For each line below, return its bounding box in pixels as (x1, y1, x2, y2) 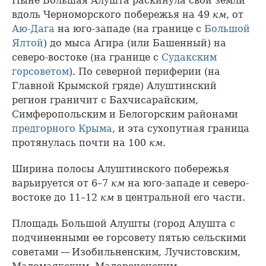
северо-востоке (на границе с (12, 52, 161, 64)
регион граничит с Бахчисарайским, (12, 94, 198, 106)
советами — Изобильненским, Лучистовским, (12, 246, 240, 258)
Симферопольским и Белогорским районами (12, 109, 238, 121)
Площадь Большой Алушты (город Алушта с (12, 218, 235, 230)
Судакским (161, 52, 217, 64)
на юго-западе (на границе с (55, 23, 204, 35)
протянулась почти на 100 (12, 137, 149, 149)
